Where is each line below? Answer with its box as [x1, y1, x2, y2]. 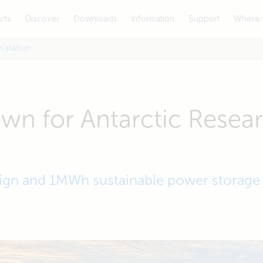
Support [188, 14, 220, 23]
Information [131, 14, 174, 23]
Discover [25, 14, 60, 23]
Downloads [73, 14, 117, 23]
